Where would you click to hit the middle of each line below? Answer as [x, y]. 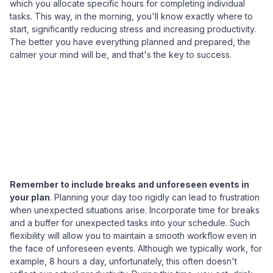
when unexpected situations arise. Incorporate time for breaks [135, 210]
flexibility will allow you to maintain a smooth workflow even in [133, 236]
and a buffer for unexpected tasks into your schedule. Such [130, 223]
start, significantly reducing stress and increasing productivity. [133, 29]
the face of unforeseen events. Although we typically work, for [136, 248]
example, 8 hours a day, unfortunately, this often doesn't [123, 261]
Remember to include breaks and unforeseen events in [129, 184]
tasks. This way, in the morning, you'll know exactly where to [131, 16]
